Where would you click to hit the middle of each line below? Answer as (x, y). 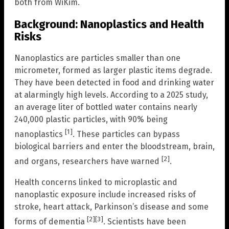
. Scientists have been (145, 221)
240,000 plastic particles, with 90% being (91, 119)
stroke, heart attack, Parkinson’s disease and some (111, 207)
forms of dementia (51, 221)
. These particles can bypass (126, 134)
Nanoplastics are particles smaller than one (97, 58)
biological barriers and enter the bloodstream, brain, (114, 147)
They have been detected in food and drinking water (114, 82)
